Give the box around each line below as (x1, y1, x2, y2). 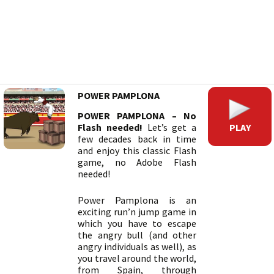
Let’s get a (142, 121, 196, 133)
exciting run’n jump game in (78, 206, 196, 218)
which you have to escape (78, 217, 196, 229)
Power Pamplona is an (78, 194, 196, 206)
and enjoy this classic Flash (78, 144, 196, 157)
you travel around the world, (78, 252, 196, 264)
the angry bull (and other (78, 229, 196, 241)
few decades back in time (78, 133, 196, 145)
